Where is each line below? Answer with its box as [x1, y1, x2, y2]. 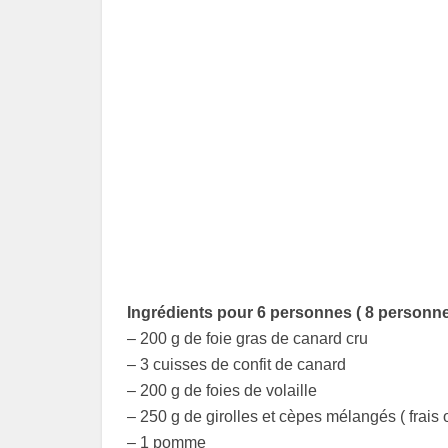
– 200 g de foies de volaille [127, 382, 317, 400]
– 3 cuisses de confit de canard [127, 356, 346, 374]
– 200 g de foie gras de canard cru [127, 330, 368, 348]
